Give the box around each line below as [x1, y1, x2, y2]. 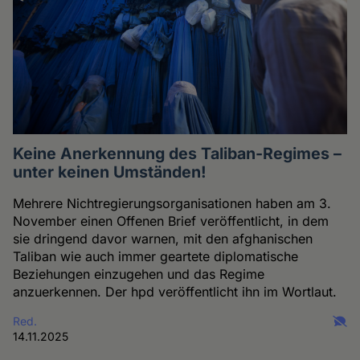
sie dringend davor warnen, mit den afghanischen [13, 231, 313, 247]
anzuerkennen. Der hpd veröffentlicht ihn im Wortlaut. [13, 284, 337, 301]
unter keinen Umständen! [13, 162, 207, 182]
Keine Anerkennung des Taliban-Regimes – [13, 144, 342, 164]
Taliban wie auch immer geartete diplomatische [13, 248, 299, 265]
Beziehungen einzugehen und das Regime [13, 266, 265, 283]
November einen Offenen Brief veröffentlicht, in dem [13, 213, 329, 230]
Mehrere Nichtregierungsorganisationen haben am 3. [13, 195, 332, 212]
